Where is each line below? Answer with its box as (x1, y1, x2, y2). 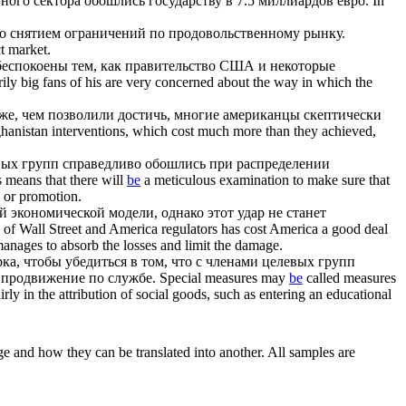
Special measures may (159, 269, 289, 285)
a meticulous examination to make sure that (140, 171, 390, 188)
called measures (303, 269, 396, 285)
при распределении (206, 155, 330, 171)
